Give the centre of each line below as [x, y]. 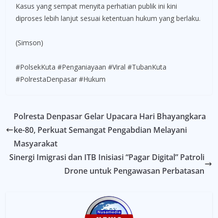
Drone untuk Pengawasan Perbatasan [134, 171]
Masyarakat [36, 143]
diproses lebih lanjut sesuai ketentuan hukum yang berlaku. [108, 18]
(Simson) [29, 42]
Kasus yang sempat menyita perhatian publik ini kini [96, 6]
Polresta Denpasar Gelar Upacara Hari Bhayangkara [110, 116]
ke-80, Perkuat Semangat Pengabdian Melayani [100, 130]
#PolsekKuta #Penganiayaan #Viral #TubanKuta [91, 67]
